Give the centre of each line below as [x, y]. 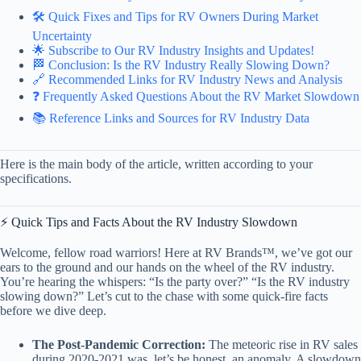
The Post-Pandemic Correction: [119, 345]
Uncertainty [62, 35]
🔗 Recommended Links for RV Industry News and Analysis [187, 79]
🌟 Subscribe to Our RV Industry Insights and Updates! [173, 50]
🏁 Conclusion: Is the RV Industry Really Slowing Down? [181, 64]
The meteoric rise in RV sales [282, 345]
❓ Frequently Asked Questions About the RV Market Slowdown [196, 96]
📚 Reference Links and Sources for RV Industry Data [171, 118]
